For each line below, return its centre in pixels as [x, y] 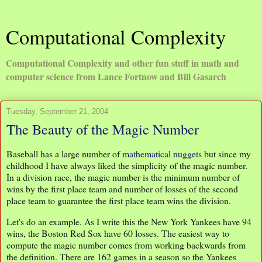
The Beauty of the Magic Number [103, 129]
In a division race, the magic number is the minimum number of [123, 177]
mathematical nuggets [162, 153]
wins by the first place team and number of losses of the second [122, 188]
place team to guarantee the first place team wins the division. [119, 200]
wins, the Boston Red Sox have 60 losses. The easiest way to [118, 233]
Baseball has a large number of [64, 153]
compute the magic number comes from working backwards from [126, 244]
